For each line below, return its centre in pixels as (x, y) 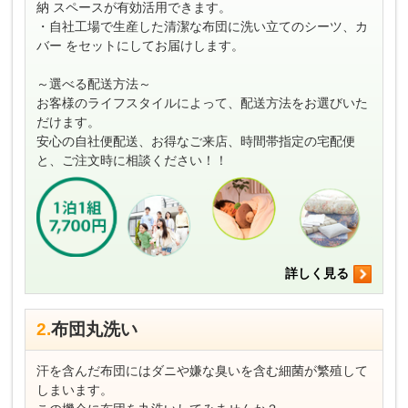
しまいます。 (74, 389)
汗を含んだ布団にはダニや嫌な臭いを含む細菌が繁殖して (202, 370)
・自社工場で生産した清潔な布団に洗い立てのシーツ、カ (202, 26)
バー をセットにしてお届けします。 (140, 45)
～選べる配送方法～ (93, 83)
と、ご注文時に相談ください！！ (132, 160)
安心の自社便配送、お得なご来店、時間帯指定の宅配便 (195, 141)
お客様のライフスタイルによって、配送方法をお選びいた (202, 102)
